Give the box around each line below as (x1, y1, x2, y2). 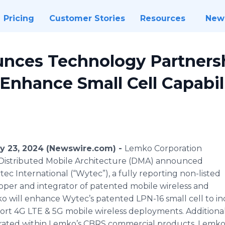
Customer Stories (49, 14, 125, 23)
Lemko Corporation (125, 144, 202, 153)
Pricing (3, 14, 34, 23)
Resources (140, 14, 185, 23)
